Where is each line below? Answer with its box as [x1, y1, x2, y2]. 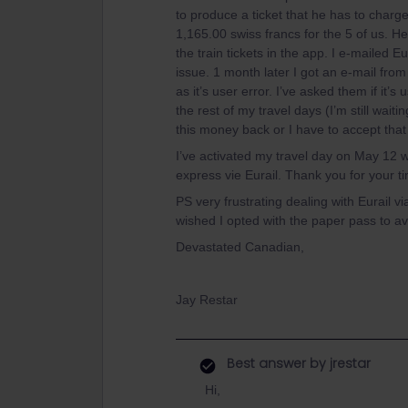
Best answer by [227, 354, 326, 372]
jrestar [326, 354, 371, 372]
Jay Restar [176, 292, 238, 307]
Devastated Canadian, [176, 240, 304, 254]
